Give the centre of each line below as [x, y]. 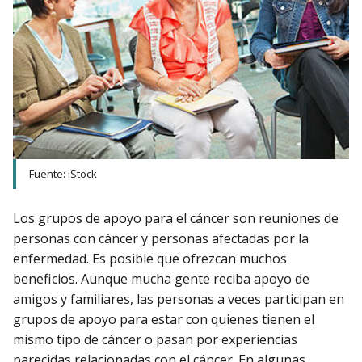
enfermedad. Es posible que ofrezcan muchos [150, 259]
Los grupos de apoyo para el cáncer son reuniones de [176, 219]
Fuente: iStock [63, 174]
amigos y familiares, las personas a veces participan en [179, 299]
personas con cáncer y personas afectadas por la [161, 239]
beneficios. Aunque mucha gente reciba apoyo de [161, 279]
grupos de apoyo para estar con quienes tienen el [164, 320]
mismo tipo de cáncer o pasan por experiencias [155, 340]
